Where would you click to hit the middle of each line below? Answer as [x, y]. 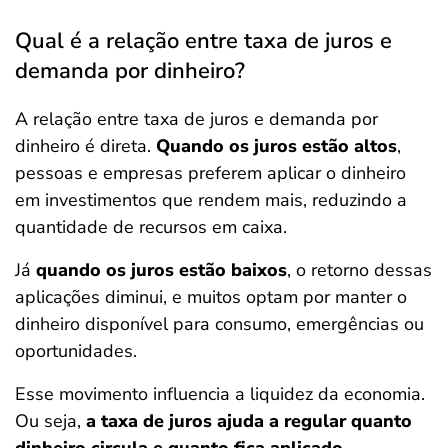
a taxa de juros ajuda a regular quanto [249, 421]
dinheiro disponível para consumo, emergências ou [219, 324]
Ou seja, [50, 421]
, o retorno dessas [359, 270]
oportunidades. [76, 351]
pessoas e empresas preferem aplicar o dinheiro [210, 173]
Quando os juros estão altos [276, 146]
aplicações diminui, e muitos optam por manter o [211, 297]
